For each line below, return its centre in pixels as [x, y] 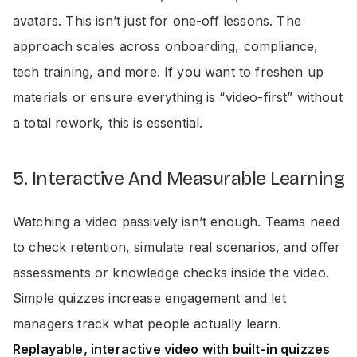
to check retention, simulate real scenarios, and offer [177, 247]
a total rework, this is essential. [108, 123]
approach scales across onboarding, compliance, [166, 46]
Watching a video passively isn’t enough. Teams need [177, 222]
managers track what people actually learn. [147, 324]
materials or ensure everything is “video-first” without [178, 97]
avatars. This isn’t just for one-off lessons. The [157, 21]
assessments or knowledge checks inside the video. [171, 273]
